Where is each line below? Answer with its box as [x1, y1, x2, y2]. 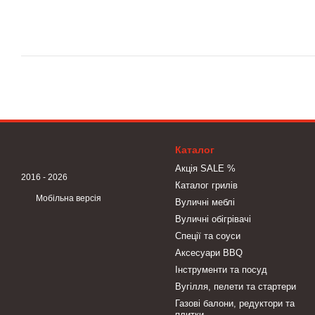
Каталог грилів [175, 180, 238, 191]
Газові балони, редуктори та [175, 298, 295, 309]
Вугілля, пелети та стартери [175, 281, 296, 292]
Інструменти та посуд [175, 264, 267, 275]
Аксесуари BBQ [175, 247, 243, 258]
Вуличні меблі [175, 197, 235, 207]
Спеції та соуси [175, 231, 240, 241]
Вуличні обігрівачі [175, 214, 251, 224]
